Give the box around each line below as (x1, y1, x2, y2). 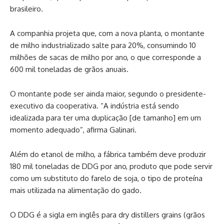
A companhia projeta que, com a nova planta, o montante (10, 28, 204, 38)
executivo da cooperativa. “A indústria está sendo (10, 101, 179, 111)
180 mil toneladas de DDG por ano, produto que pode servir (10, 161, 212, 171)
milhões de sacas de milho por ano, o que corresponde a (10, 52, 201, 62)
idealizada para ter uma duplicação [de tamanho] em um (10, 113, 201, 123)
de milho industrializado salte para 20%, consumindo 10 (10, 40, 196, 50)
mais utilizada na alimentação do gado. (10, 185, 141, 195)
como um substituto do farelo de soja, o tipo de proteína (10, 173, 202, 183)
